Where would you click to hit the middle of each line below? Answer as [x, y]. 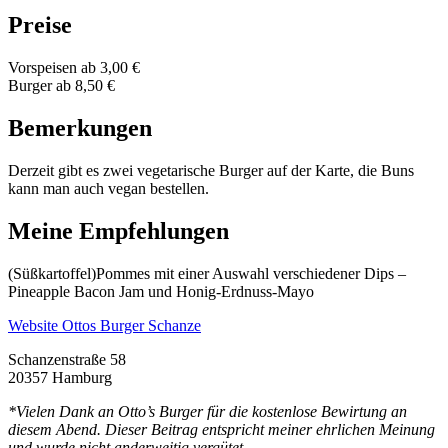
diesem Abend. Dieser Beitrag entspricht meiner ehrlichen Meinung [221, 429]
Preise [40, 25]
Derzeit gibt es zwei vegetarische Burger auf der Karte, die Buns [211, 170]
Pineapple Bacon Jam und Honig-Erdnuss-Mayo [161, 291]
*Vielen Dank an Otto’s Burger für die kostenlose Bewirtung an [207, 411]
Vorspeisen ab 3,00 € [74, 68]
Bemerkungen [80, 127]
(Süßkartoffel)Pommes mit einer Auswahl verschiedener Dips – [207, 273]
